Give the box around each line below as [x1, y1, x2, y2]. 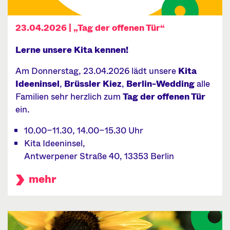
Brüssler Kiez [64, 78, 122, 90]
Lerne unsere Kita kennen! [15, 44, 128, 56]
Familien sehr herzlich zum [15, 90, 123, 103]
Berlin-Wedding [126, 78, 195, 90]
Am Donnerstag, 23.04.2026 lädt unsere [15, 65, 178, 78]
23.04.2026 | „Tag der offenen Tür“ [15, 22, 165, 34]
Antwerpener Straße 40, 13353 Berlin [24, 150, 174, 163]
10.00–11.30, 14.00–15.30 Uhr [24, 124, 143, 137]
